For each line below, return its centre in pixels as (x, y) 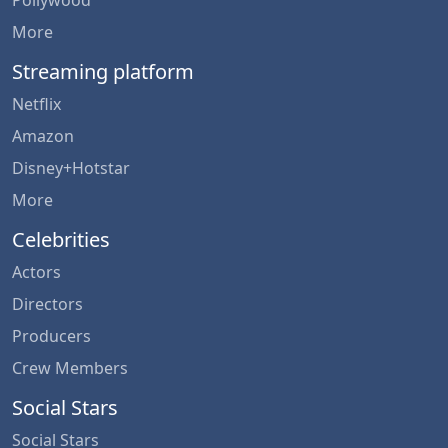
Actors (36, 271)
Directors (47, 303)
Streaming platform (103, 71)
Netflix (36, 103)
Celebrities (61, 239)
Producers (51, 335)
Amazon (43, 135)
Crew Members (70, 367)
